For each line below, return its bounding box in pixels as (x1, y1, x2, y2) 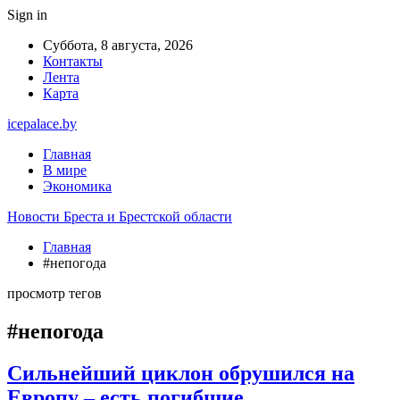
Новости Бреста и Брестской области (7, 209, 232, 224)
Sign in (7, 7, 47, 22)
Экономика (43, 179, 112, 194)
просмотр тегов (7, 286, 102, 301)
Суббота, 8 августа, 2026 (43, 37, 193, 53)
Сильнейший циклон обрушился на (7, 361, 354, 385)
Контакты (43, 54, 103, 69)
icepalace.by (7, 116, 77, 131)
